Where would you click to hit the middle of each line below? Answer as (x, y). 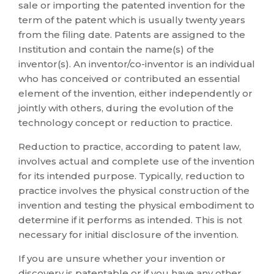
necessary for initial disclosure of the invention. (128, 235)
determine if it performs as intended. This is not (130, 220)
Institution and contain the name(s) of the (116, 49)
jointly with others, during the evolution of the (126, 108)
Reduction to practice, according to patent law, (130, 146)
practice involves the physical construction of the (134, 191)
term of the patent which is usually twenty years (132, 20)
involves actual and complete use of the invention (136, 161)
